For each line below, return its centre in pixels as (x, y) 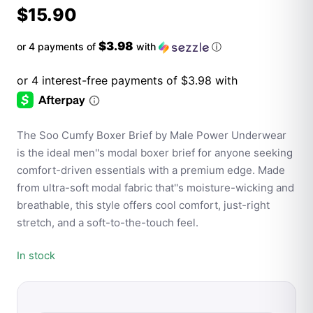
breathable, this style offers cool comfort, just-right (143, 205)
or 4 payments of (58, 46)
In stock (36, 256)
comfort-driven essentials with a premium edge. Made (151, 170)
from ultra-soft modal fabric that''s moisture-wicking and (155, 188)
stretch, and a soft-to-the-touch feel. (108, 223)
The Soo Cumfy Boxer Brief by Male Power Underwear (152, 136)
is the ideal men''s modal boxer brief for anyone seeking (155, 153)
